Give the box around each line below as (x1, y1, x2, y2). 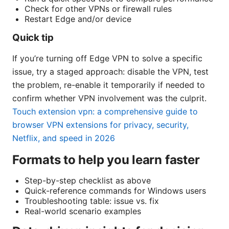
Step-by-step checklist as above (25, 175, 151, 186)
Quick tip (12, 31, 54, 43)
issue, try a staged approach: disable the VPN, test (12, 66, 209, 77)
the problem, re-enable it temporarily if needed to (12, 79, 205, 90)
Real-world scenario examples (25, 205, 141, 216)
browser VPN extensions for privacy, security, (12, 119, 189, 130)
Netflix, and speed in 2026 (12, 132, 115, 143)
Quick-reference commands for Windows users (25, 185, 206, 196)
